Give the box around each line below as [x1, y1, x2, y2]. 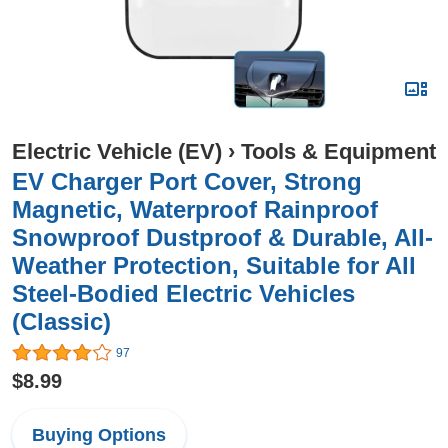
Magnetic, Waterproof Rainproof [12, 196, 378, 223]
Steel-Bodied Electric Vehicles [12, 280, 355, 307]
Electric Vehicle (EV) [12, 139, 222, 164]
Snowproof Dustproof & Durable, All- [12, 224, 433, 251]
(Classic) [12, 308, 111, 335]
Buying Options [32, 425, 166, 446]
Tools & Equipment [241, 139, 436, 164]
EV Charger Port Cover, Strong [12, 168, 362, 195]
